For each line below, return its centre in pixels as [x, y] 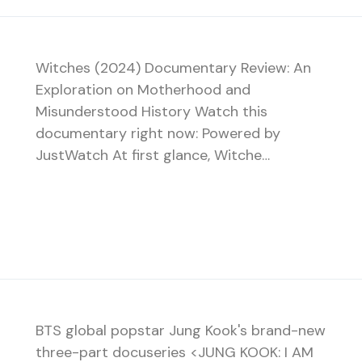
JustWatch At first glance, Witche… [153, 155]
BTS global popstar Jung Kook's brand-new [181, 331]
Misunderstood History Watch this [152, 111]
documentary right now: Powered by [158, 133]
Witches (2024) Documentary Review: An [173, 67]
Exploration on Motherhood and [143, 89]
